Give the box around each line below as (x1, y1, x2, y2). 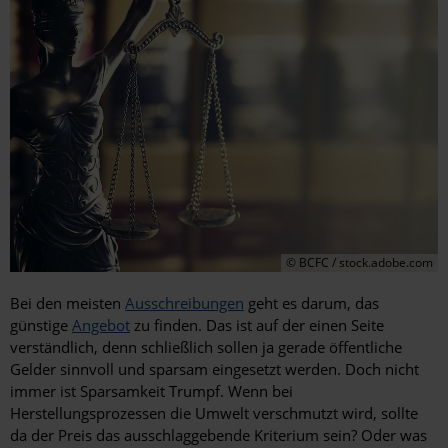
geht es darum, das (244, 293, 379, 314)
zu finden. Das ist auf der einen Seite (130, 315, 384, 336)
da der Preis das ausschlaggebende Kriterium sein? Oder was (10, 425, 427, 446)
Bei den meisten (10, 293, 125, 314)
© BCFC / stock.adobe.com (286, 254, 433, 272)
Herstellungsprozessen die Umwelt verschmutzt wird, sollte (10, 403, 418, 424)
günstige (10, 315, 72, 336)
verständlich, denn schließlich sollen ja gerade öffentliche (10, 337, 402, 358)
